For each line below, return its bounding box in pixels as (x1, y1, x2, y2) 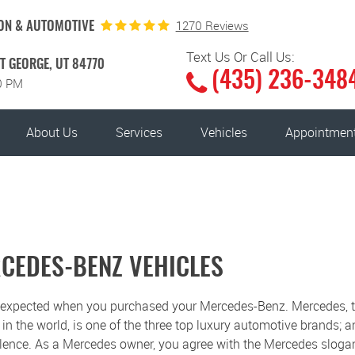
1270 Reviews (175, 17, 249, 33)
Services (116, 124, 163, 142)
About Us (25, 124, 78, 142)
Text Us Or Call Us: (185, 48, 295, 66)
